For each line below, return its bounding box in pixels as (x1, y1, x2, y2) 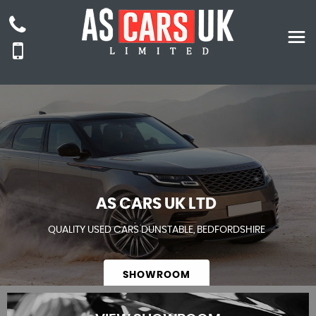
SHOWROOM (122, 270, 190, 281)
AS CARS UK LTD (96, 196, 217, 212)
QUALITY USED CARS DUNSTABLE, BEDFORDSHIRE (47, 225, 265, 236)
